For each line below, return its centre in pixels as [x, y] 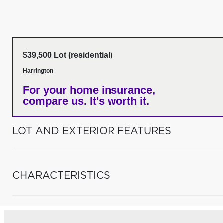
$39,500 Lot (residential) [68, 55]
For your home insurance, [89, 90]
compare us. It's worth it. [86, 101]
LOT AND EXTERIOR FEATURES [92, 131]
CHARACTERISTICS [61, 176]
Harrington [38, 71]
